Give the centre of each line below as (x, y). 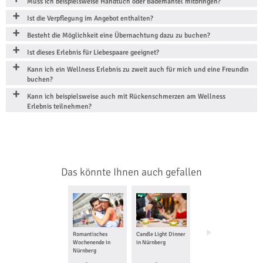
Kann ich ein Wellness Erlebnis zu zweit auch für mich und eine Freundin (138, 70)
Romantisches (90, 234)
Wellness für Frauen (224, 234)
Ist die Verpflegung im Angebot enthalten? (90, 19)
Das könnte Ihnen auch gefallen (131, 172)
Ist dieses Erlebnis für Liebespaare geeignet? (93, 53)
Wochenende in (91, 242)
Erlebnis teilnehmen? (59, 107)
